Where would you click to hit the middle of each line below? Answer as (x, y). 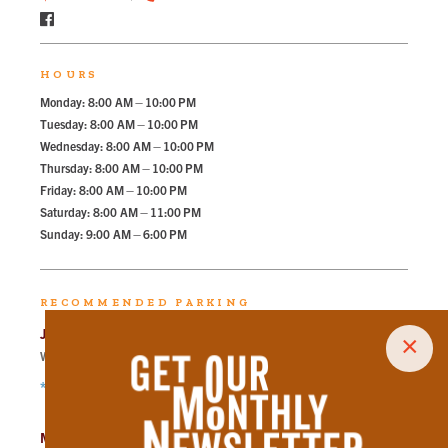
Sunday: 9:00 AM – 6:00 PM (113, 233)
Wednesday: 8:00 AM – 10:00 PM (127, 145)
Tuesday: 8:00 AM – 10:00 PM (119, 123)
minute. (179, 355)
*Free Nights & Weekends (111, 387)
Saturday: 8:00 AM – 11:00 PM (120, 211)
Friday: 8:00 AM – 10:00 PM (113, 189)
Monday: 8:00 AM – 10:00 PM (118, 101)
